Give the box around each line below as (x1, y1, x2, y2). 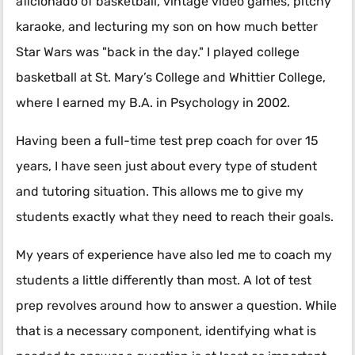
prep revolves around (16, 300, 143, 314)
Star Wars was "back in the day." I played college (16, 47, 300, 60)
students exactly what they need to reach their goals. (16, 212, 334, 225)
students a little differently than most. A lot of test (16, 275, 311, 288)
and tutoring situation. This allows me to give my (16, 186, 303, 200)
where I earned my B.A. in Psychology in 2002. (16, 97, 290, 111)
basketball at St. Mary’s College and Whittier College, (16, 72, 326, 86)
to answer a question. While (171, 300, 337, 314)
